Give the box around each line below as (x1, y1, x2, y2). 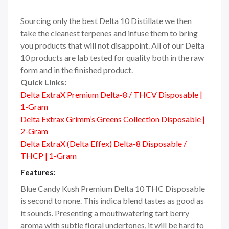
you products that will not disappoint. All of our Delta (20, 40, 204, 51)
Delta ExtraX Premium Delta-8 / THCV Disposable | (20, 89, 202, 100)
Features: (20, 168, 55, 177)
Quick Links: (20, 77, 66, 87)
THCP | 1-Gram (20, 151, 77, 161)
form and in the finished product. (20, 65, 133, 75)
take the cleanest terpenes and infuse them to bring (20, 28, 198, 38)
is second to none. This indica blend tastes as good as (20, 196, 204, 206)
